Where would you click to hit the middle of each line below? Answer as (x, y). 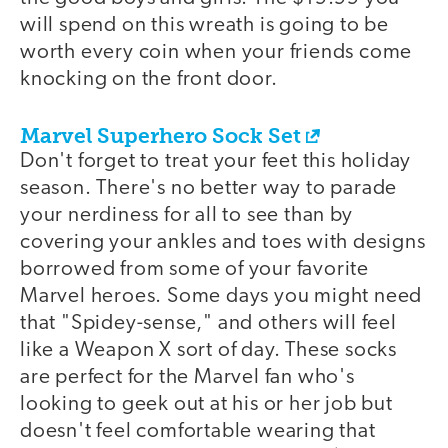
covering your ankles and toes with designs (223, 243)
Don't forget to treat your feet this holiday (216, 162)
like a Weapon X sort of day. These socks (208, 351)
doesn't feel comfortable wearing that (198, 432)
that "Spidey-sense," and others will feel (208, 324)
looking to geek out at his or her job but (206, 405)
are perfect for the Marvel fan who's (187, 378)
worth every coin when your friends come (216, 52)
